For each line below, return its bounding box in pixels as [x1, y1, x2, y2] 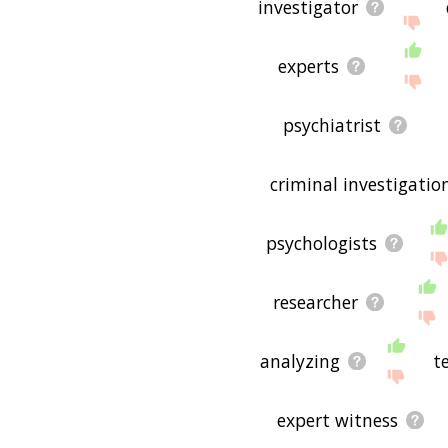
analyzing [259, 348, 340, 373]
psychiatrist [282, 112, 381, 137]
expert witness [276, 407, 398, 432]
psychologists [265, 230, 377, 255]
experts [277, 53, 339, 78]
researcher [272, 289, 358, 314]
